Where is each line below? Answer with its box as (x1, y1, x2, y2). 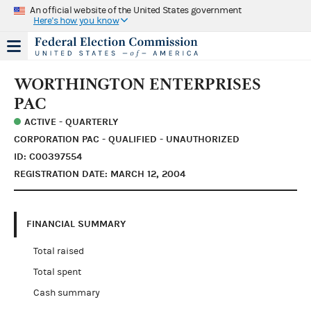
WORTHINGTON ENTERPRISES (14, 74, 261, 94)
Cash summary (33, 287, 100, 299)
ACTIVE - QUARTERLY (24, 115, 118, 128)
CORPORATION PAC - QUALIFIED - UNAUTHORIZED (14, 133, 239, 145)
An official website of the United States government (30, 4, 242, 16)
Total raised (33, 245, 84, 257)
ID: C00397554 (14, 150, 82, 162)
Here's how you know (33, 15, 119, 26)
